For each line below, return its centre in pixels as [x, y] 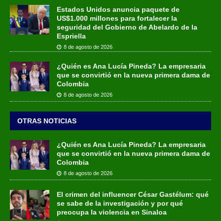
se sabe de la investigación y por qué [120, 203]
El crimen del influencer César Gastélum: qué [133, 194]
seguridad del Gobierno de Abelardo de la [127, 27]
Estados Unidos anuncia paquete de [118, 9]
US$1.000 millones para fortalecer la [117, 18]
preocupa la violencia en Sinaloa [112, 212]
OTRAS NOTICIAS [47, 121]
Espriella [71, 36]
